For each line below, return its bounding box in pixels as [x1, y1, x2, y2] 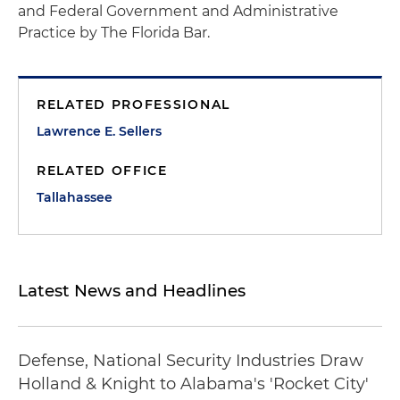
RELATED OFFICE [37, 162, 168, 179]
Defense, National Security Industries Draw [18, 351, 363, 371]
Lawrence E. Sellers [37, 123, 162, 139]
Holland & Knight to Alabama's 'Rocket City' [18, 374, 369, 394]
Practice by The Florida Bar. [18, 24, 210, 41]
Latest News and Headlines [18, 280, 246, 301]
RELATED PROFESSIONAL [37, 96, 230, 112]
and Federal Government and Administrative [18, 3, 338, 20]
